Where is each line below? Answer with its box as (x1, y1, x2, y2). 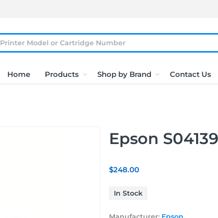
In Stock (114, 189, 143, 198)
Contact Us (169, 70, 211, 79)
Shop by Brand (97, 70, 151, 79)
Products (44, 70, 79, 79)
